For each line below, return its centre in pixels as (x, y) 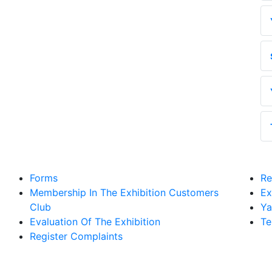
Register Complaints (76, 236)
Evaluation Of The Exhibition (95, 222)
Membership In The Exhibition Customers (124, 193)
